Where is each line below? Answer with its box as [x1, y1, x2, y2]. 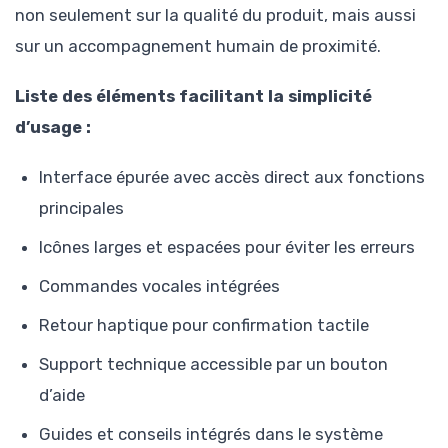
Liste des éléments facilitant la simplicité [15, 85, 372, 106]
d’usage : [15, 116, 91, 137]
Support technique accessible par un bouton [39, 353, 388, 374]
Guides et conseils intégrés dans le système [39, 423, 383, 444]
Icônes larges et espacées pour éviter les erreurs [39, 236, 415, 257]
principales [39, 197, 124, 218]
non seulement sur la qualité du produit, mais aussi [15, 4, 416, 25]
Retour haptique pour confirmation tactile [39, 314, 369, 335]
